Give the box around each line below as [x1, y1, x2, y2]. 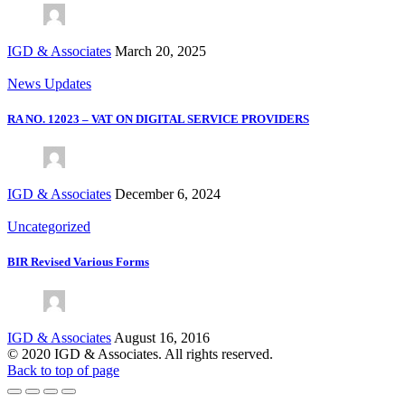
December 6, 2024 [115, 186, 221, 202]
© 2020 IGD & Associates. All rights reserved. [7, 345, 273, 362]
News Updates [7, 75, 91, 91]
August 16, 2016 [114, 329, 210, 345]
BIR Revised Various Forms [7, 255, 149, 269]
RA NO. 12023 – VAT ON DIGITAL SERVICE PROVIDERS [7, 112, 309, 127]
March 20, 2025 [115, 42, 206, 59]
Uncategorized [7, 219, 90, 235]
